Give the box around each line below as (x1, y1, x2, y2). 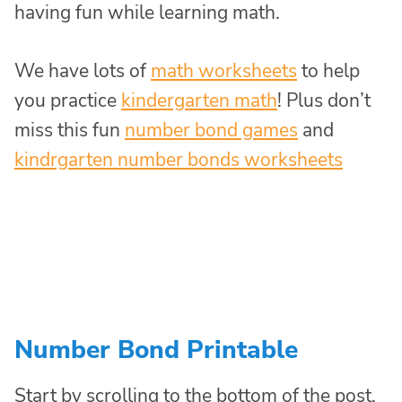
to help (297, 58, 360, 84)
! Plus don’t (277, 88, 371, 114)
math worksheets (151, 58, 297, 84)
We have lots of (14, 58, 151, 84)
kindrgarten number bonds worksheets (14, 147, 343, 173)
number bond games (125, 118, 298, 144)
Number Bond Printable (14, 333, 298, 368)
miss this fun (14, 118, 125, 144)
